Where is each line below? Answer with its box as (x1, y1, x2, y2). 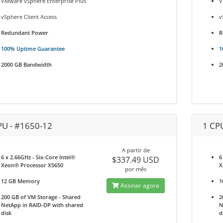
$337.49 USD (112, 154, 160, 165)
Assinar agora (119, 181, 160, 190)
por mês (125, 165, 147, 173)
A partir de (121, 146, 150, 154)
